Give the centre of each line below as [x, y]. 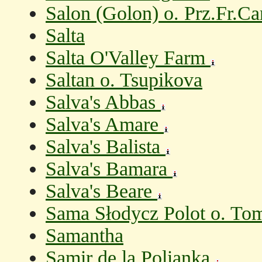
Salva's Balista [106, 146]
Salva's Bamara [109, 169]
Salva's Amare [105, 124]
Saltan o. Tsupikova [124, 80]
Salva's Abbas [103, 102]
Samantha [85, 235]
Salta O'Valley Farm [128, 58]
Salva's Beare [101, 191]
